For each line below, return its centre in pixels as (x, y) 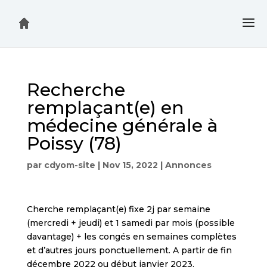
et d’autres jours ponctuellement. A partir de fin (129, 250)
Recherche (76, 90)
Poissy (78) (74, 143)
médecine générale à (122, 125)
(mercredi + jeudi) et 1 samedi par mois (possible (131, 223)
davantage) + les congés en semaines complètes (131, 237)
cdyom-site (69, 165)
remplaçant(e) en (105, 108)
